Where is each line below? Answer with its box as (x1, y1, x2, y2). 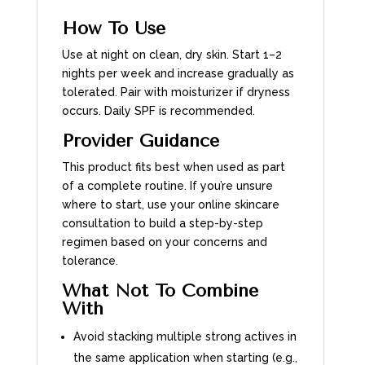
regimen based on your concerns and (61, 235, 267, 248)
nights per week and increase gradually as (61, 66, 294, 80)
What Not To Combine (61, 279, 258, 301)
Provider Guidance (61, 130, 219, 152)
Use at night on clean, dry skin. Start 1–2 (61, 47, 282, 61)
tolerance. (61, 253, 118, 267)
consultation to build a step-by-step (61, 216, 263, 230)
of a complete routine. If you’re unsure (61, 178, 273, 192)
